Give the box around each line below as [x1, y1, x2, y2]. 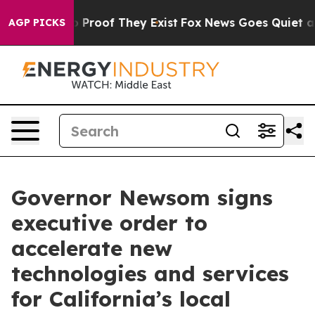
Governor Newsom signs [11, 184, 273, 211]
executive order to [11, 210, 207, 236]
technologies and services [11, 260, 289, 287]
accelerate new [11, 235, 172, 262]
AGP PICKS [8, 16, 65, 29]
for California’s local [11, 285, 231, 312]
